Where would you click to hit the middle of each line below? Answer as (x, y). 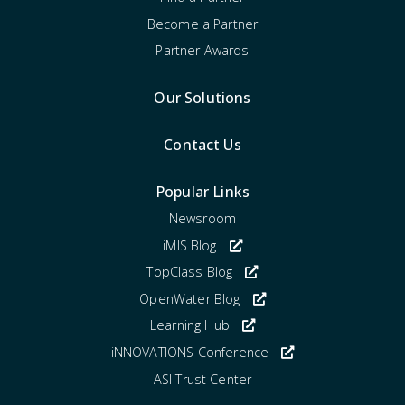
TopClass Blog (190, 272)
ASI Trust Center (202, 379)
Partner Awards (202, 51)
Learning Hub (189, 325)
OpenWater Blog (190, 298)
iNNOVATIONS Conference (190, 352)
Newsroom (202, 219)
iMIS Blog (190, 245)
